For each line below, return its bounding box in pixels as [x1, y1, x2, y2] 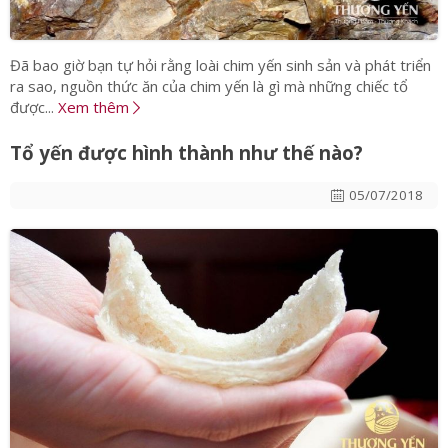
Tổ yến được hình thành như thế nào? [10, 140, 363, 166]
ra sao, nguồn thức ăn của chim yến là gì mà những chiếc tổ [10, 76, 408, 97]
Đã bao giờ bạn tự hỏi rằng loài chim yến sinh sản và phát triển [10, 55, 431, 76]
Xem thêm [58, 97, 133, 118]
